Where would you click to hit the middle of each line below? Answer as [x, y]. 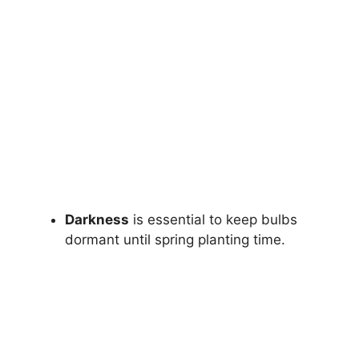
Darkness [97, 219]
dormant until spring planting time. [175, 239]
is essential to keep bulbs [213, 219]
